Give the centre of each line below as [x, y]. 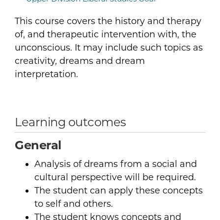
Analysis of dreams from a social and [116, 164]
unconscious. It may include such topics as [109, 48]
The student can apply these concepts [119, 191]
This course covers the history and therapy [108, 21]
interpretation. [46, 74]
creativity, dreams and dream [80, 61]
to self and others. [74, 204]
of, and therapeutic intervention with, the [106, 35]
